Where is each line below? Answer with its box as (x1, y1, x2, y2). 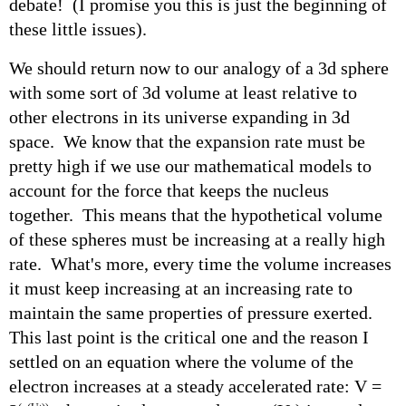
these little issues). (9, 18, 147, 39)
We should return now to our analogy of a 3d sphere (9, 57, 389, 78)
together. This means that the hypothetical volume (9, 204, 382, 225)
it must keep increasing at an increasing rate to (9, 277, 353, 298)
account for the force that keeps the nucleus (9, 179, 329, 200)
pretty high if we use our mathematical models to (9, 155, 372, 176)
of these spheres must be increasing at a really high (9, 228, 385, 249)
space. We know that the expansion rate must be (9, 130, 365, 151)
